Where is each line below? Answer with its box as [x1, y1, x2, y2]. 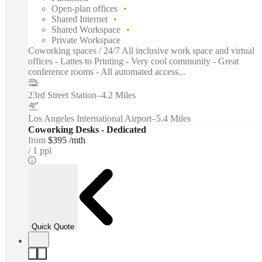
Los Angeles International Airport [28, 113, 151, 124]
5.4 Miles [156, 113, 191, 124]
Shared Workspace [51, 25, 120, 35]
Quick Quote [32, 222, 74, 231]
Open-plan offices [51, 4, 118, 14]
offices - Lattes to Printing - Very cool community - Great [28, 56, 239, 67]
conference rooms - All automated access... [28, 67, 185, 77]
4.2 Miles [101, 90, 136, 101]
